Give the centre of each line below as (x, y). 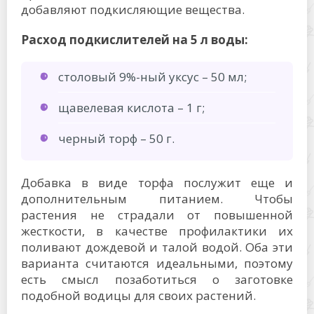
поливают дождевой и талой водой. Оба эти (157, 247)
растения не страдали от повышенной (157, 215)
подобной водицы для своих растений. (138, 296)
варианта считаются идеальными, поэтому (157, 264)
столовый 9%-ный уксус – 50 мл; (152, 77)
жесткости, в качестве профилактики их (157, 231)
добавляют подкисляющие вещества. (133, 10)
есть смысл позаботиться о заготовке (157, 280)
